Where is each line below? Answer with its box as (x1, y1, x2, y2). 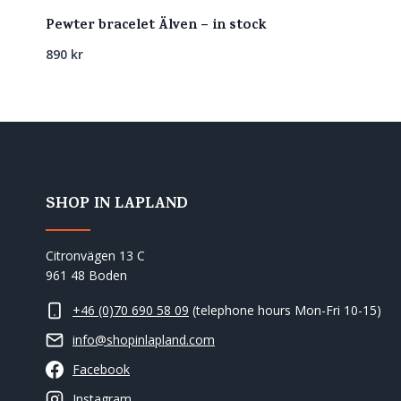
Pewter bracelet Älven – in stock (46, 14, 267, 38)
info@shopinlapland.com (73, 331, 215, 349)
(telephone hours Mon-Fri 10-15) (189, 302, 381, 320)
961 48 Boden (46, 267, 127, 285)
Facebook (73, 361, 130, 379)
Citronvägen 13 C (46, 247, 145, 265)
